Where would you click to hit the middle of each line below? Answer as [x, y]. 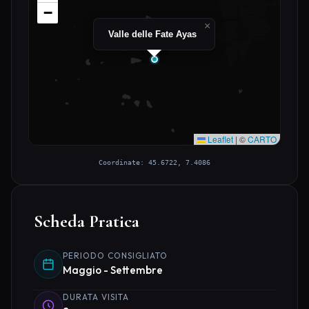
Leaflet [219, 139]
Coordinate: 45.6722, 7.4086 [154, 162]
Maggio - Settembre [113, 270]
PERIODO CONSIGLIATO [115, 256]
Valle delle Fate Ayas [152, 34]
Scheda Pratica [87, 221]
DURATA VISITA [96, 297]
